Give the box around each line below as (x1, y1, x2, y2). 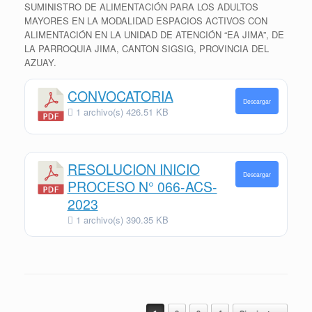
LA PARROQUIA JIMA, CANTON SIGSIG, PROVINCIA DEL (24, 41, 269, 55)
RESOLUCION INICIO (67, 159, 200, 180)
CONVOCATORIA (67, 86, 173, 107)
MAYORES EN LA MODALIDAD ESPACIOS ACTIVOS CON (24, 13, 267, 27)
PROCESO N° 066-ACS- (67, 177, 217, 197)
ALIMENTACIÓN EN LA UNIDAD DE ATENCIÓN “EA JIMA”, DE (24, 27, 284, 41)
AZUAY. (24, 55, 56, 69)
